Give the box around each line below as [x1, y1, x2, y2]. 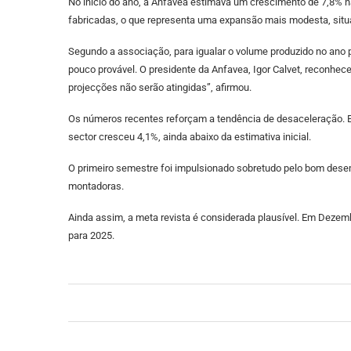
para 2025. [68, 230, 114, 241]
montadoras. [68, 180, 124, 192]
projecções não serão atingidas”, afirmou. [68, 81, 251, 93]
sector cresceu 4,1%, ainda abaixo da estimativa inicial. [68, 131, 311, 143]
